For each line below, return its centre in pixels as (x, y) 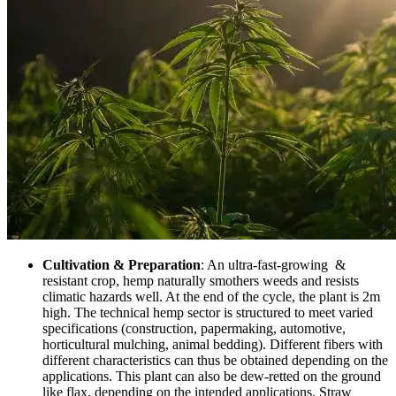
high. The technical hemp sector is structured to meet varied (208, 312)
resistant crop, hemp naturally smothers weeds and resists (201, 280)
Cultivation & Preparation (122, 264)
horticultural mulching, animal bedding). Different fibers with (213, 344)
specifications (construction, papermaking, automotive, (194, 328)
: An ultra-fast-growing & (273, 264)
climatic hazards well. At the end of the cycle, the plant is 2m (211, 296)
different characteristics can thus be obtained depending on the (215, 360)
